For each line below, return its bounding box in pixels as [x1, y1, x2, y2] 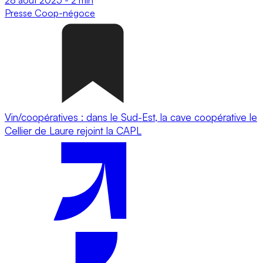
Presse [5, 6, 35, 19]
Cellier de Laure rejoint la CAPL [5, 124, 141, 137]
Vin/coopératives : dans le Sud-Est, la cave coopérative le [5, 110, 257, 123]
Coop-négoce [35, 6, 95, 19]
